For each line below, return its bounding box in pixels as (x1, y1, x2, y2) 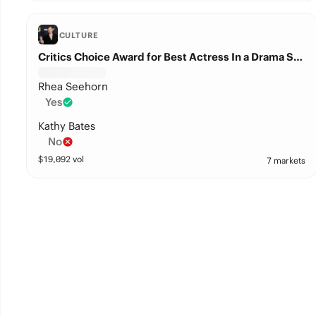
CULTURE (59, 30, 99, 40)
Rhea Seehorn (37, 80, 108, 93)
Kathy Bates (37, 119, 95, 133)
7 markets (266, 155, 305, 166)
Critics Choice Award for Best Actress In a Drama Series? (293, 50, 303, 63)
